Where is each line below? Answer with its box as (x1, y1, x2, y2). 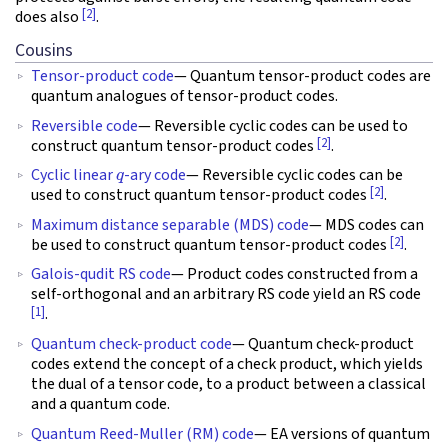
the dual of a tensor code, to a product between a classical (31, 372, 426, 395)
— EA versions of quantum (254, 422, 430, 445)
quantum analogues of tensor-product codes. (31, 84, 338, 107)
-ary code (124, 164, 187, 187)
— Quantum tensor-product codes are (174, 64, 431, 87)
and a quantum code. (31, 392, 170, 415)
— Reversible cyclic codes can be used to (138, 114, 408, 137)
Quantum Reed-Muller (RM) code (31, 422, 254, 445)
